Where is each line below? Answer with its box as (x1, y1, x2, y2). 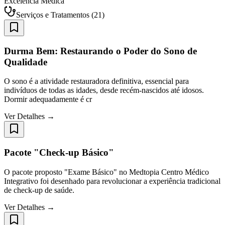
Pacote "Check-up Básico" (4, 147, 114, 158)
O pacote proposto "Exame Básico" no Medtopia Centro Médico (4, 167, 209, 176)
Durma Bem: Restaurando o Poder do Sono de (4, 45, 197, 56)
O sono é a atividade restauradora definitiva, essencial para (4, 77, 189, 86)
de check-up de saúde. (4, 185, 74, 194)
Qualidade (4, 56, 47, 67)
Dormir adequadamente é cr (4, 95, 92, 104)
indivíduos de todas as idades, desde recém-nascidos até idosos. (4, 86, 204, 95)
